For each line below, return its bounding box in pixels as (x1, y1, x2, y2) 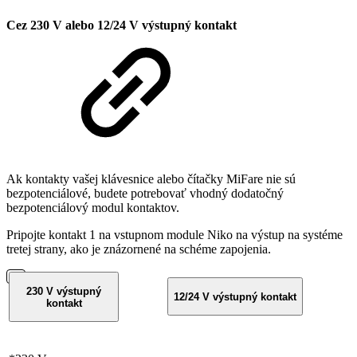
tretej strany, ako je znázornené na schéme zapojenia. (6, 242, 271, 257)
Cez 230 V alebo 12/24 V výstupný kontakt (6, 18, 237, 32)
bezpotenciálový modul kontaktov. (6, 201, 179, 215)
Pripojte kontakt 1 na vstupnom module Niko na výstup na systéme (6, 228, 343, 242)
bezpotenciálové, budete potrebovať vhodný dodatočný (6, 186, 284, 201)
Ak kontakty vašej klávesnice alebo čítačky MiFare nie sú (6, 172, 296, 186)
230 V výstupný (26, 284, 101, 297)
